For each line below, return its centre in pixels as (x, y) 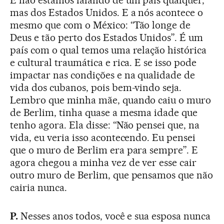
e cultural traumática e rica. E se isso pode (103, 62)
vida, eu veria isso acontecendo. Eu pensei (103, 137)
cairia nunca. (38, 187)
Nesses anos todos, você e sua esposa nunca (114, 216)
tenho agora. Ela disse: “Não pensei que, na (105, 125)
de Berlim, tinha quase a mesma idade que (104, 112)
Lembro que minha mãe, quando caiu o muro (111, 100)
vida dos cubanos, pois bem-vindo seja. (96, 87)
